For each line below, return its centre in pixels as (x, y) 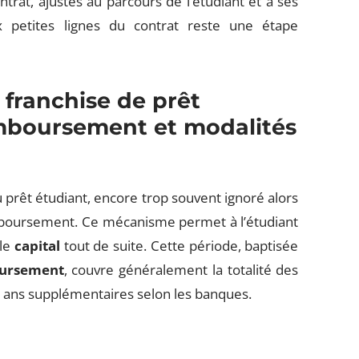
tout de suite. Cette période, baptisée (179, 246)
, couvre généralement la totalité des (181, 270)
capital (37, 246)
